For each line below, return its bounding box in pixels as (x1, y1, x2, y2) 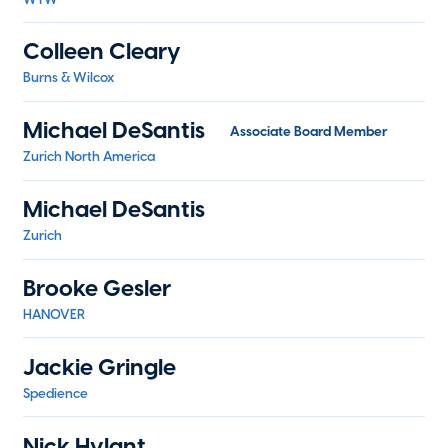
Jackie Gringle (23, 352, 177, 381)
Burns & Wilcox (23, 69, 115, 86)
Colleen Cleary (23, 37, 182, 66)
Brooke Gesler (23, 274, 172, 303)
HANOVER (23, 306, 86, 323)
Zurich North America (23, 148, 156, 165)
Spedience (23, 384, 89, 401)
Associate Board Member (229, 122, 387, 139)
